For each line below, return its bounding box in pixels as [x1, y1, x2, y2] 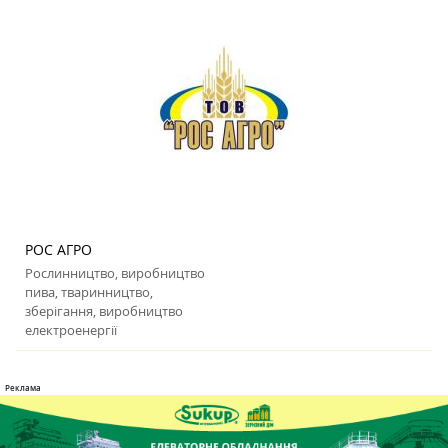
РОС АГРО [25, 240, 92, 260]
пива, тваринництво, [25, 283, 153, 302]
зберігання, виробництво [25, 302, 183, 321]
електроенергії [25, 321, 117, 340]
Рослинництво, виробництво [25, 264, 205, 283]
